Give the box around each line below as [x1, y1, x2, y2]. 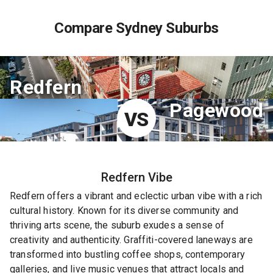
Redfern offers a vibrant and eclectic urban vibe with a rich [10, 190, 263, 202]
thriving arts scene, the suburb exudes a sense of [10, 219, 225, 231]
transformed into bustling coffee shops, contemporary [10, 249, 245, 260]
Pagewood [169, 99, 263, 122]
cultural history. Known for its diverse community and [10, 205, 238, 216]
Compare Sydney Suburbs [54, 19, 219, 37]
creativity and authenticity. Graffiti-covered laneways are [10, 234, 253, 246]
